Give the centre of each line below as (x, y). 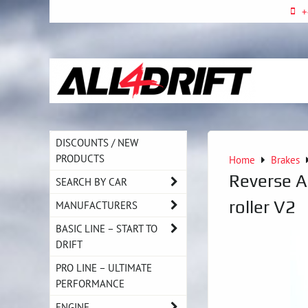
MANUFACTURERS (97, 205)
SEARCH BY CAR (91, 181)
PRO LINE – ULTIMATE (104, 267)
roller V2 (262, 207)
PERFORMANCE (90, 283)
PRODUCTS (80, 158)
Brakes (285, 159)
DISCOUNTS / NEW (97, 142)
